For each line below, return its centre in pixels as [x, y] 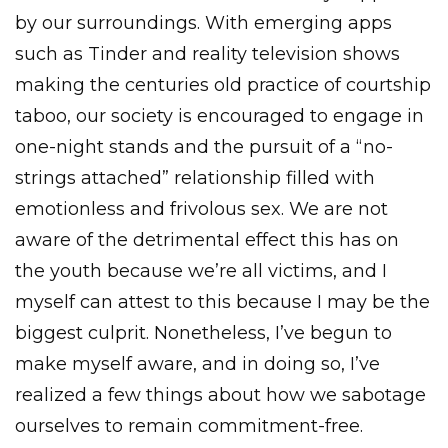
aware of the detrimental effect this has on [207, 240]
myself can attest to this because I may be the [222, 302]
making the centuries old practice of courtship [223, 85]
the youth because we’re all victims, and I [201, 271]
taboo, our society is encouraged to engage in [219, 116]
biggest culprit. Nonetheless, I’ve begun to [203, 333]
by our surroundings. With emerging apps [203, 23]
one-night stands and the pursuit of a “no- [204, 147]
